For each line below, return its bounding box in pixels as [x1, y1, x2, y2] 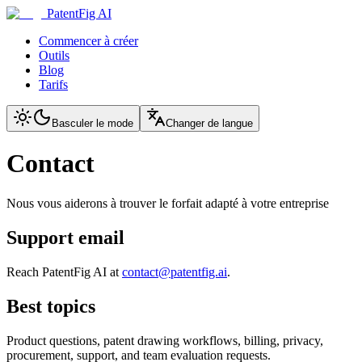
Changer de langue [166, 117, 253, 129]
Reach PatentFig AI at [6, 264, 119, 279]
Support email [6, 226, 124, 248]
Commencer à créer [39, 34, 138, 48]
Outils [39, 48, 69, 62]
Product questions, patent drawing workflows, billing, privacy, [6, 333, 323, 347]
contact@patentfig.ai [122, 264, 227, 279]
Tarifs [39, 78, 68, 91]
